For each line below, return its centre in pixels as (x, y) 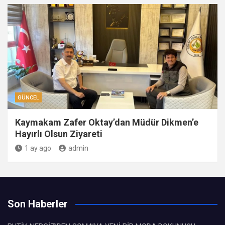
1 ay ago (38, 148)
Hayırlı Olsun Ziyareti (59, 134)
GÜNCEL (28, 98)
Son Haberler (38, 204)
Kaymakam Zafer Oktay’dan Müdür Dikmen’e (107, 122)
